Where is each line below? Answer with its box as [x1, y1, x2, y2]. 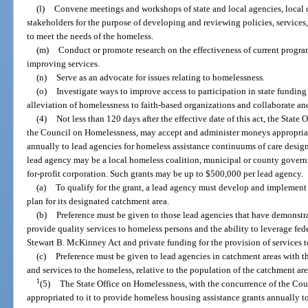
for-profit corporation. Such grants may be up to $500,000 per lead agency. [27, 168, 304, 179]
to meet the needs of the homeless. [27, 30, 154, 41]
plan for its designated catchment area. [27, 195, 170, 206]
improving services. [27, 58, 100, 69]
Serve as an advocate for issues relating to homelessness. [56, 71, 265, 82]
